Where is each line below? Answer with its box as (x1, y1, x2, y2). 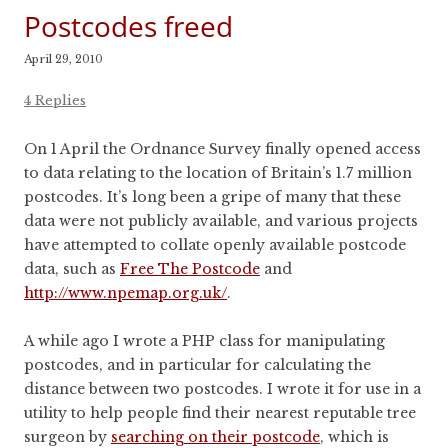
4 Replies (24, 92, 86, 110)
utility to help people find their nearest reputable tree (24, 404, 416, 423)
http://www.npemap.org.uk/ (24, 284, 227, 303)
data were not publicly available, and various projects (24, 212, 418, 231)
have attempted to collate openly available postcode (24, 236, 406, 255)
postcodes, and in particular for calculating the (24, 356, 371, 375)
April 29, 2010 (24, 52, 103, 67)
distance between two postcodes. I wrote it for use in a (24, 380, 421, 399)
